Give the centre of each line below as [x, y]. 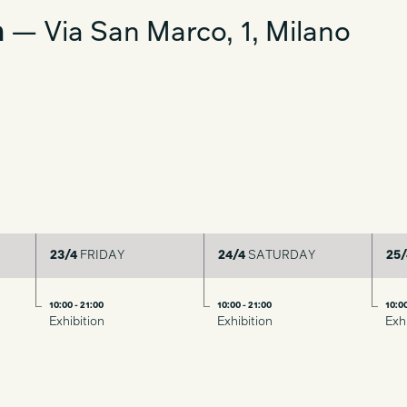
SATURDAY [280, 255]
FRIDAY [100, 255]
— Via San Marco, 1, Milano [178, 34]
